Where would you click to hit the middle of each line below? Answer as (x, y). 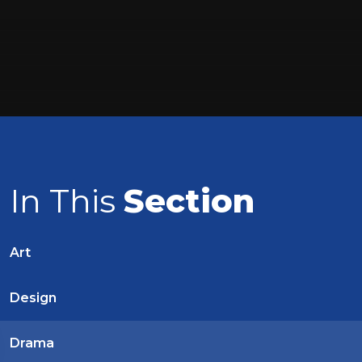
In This (67, 201)
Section (189, 201)
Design (33, 298)
